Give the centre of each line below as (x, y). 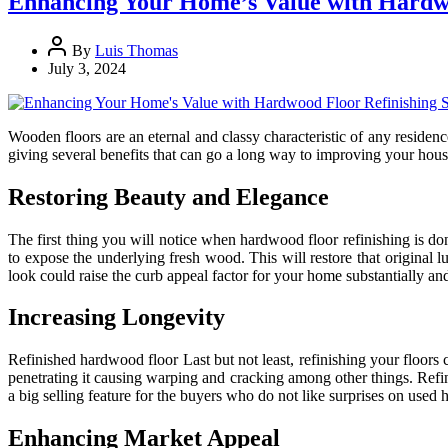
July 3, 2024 (87, 68)
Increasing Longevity (116, 317)
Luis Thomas (136, 50)
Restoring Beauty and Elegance (168, 196)
